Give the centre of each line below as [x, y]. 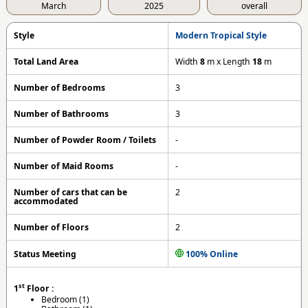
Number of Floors [52, 227]
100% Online [211, 254]
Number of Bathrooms [62, 113]
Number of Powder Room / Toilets [85, 140]
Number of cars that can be [71, 192]
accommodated [46, 201]
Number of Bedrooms [60, 87]
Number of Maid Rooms [64, 166]
